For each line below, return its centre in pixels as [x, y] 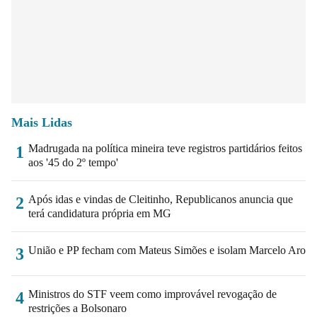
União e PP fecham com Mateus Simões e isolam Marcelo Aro [167, 250]
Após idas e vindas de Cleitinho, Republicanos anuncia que [161, 199]
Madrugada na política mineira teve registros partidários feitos [165, 148]
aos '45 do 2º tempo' [73, 162]
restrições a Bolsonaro [77, 308]
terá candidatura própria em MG [100, 213]
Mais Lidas [42, 122]
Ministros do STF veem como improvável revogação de [152, 294]
